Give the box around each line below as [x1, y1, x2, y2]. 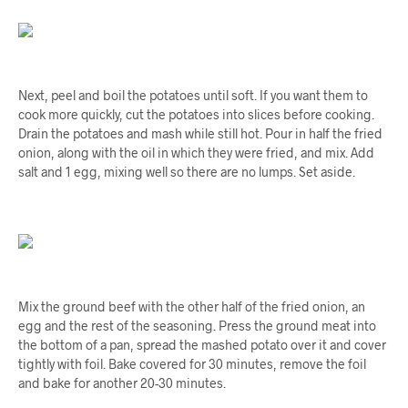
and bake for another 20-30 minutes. [18, 375, 226, 392]
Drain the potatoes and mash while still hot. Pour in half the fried [18, 126, 382, 142]
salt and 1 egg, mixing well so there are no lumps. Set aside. [18, 164, 355, 180]
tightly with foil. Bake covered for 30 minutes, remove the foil [18, 356, 366, 372]
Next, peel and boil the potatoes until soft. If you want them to [18, 87, 368, 104]
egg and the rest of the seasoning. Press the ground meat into [18, 318, 376, 334]
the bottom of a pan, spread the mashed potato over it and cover [18, 337, 386, 353]
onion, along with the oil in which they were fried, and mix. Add [18, 145, 374, 161]
